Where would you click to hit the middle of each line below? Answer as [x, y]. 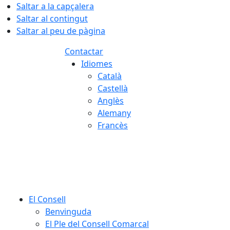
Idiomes [97, 64]
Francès [113, 125]
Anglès [111, 101]
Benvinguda [68, 212]
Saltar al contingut [52, 18]
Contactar [84, 51]
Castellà [113, 88]
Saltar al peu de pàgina [61, 31]
